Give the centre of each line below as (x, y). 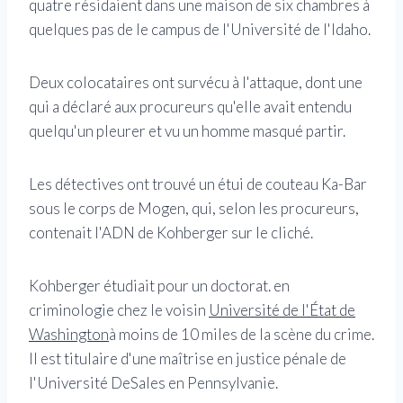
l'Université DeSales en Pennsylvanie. (153, 383)
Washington (69, 335)
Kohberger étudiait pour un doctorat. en (159, 286)
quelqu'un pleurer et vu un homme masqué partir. (187, 131)
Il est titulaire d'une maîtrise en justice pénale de (188, 359)
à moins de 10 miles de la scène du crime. (242, 335)
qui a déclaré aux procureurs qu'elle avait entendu (190, 107)
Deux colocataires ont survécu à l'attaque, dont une (196, 83)
